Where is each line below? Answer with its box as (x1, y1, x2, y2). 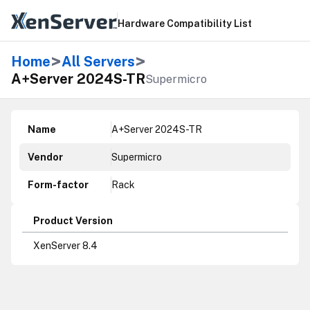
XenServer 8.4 (33, 240, 98, 251)
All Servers (62, 53, 135, 70)
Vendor (28, 152, 63, 163)
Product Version (33, 215, 113, 226)
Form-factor (28, 179, 89, 190)
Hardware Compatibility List (117, 17, 252, 29)
